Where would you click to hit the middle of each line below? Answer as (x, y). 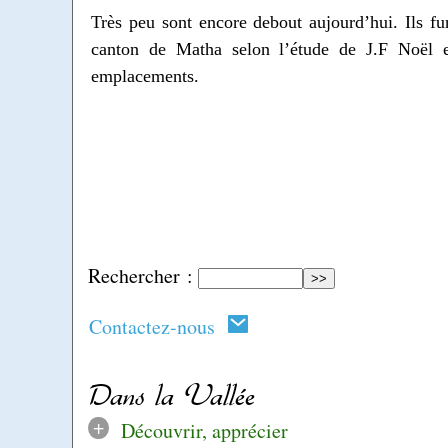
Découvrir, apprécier (204, 431)
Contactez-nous (158, 326)
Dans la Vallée (171, 395)
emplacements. (145, 76)
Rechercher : (140, 275)
